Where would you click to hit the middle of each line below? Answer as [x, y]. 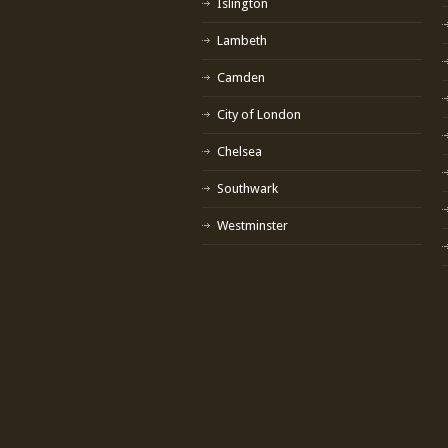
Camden [241, 77]
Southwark [247, 188]
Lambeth [242, 40]
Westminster [252, 225]
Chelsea [239, 151]
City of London [259, 114]
